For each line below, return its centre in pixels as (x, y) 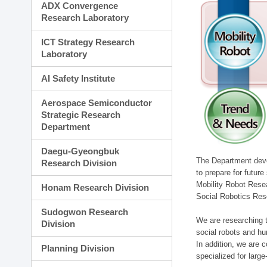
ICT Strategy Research (88, 42)
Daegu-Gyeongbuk (80, 151)
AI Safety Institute (78, 78)
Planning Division (78, 248)
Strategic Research (81, 115)
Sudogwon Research (85, 212)
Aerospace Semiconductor (97, 103)
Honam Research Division (95, 187)
